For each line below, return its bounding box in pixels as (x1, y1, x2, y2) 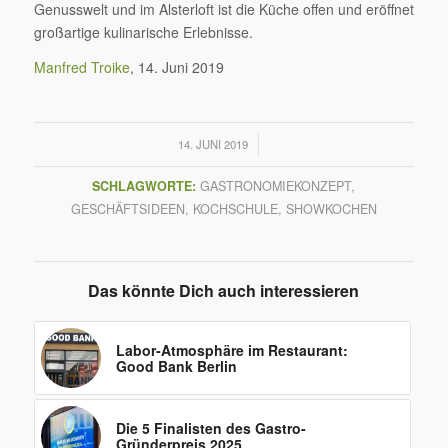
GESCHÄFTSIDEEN (70, 200, 185, 219)
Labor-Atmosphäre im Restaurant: (115, 340, 348, 361)
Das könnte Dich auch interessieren (88, 279, 360, 303)
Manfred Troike (33, 56, 130, 77)
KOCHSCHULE (192, 200, 278, 219)
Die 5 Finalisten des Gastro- (115, 418, 306, 439)
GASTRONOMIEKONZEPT (200, 177, 352, 196)
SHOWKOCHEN (285, 200, 377, 219)
